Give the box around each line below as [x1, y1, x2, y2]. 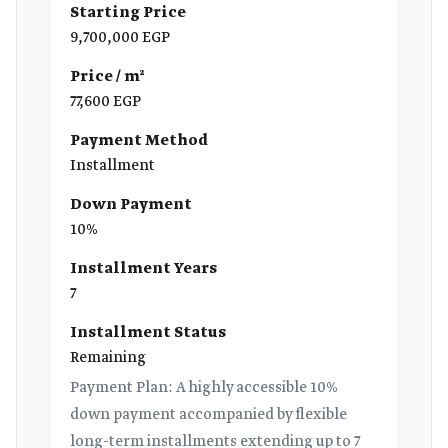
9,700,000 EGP [70, 28, 170, 48]
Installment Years [70, 259, 217, 279]
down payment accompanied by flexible [70, 405, 347, 425]
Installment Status [70, 323, 226, 343]
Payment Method [70, 131, 208, 151]
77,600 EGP [70, 92, 141, 112]
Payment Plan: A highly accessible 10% [70, 378, 338, 398]
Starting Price [70, 3, 186, 23]
